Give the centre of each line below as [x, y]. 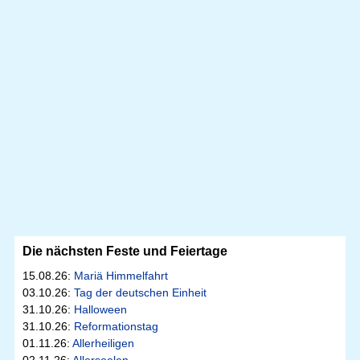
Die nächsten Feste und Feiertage [125, 252]
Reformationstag [116, 327]
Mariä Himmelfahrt [121, 276]
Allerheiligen [103, 344]
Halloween [100, 310]
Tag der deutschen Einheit [140, 293]
